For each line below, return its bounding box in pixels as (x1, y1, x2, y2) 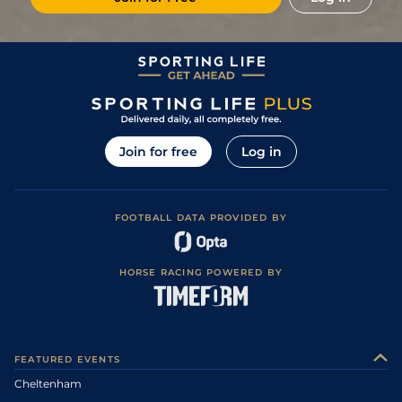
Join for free (119, 144, 197, 161)
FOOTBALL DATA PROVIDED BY (115, 212, 287, 224)
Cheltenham (14, 377, 82, 391)
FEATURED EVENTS (14, 354, 120, 366)
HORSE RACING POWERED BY (118, 267, 284, 279)
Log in (241, 144, 282, 161)
